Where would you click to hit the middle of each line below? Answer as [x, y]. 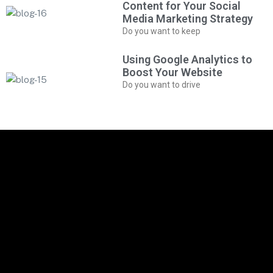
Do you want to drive [162, 85]
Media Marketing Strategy [188, 19]
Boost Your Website [173, 72]
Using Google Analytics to [188, 59]
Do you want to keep [162, 31]
